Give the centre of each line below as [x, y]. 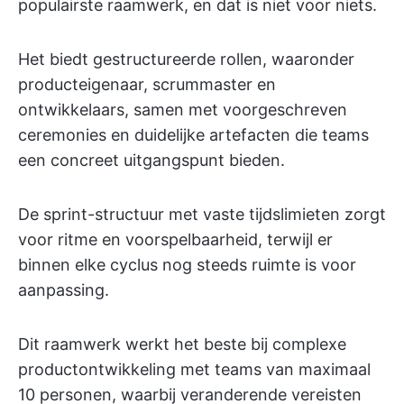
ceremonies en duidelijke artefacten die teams [193, 134]
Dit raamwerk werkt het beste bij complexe [182, 344]
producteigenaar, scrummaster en [147, 84]
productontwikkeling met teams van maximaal [194, 369]
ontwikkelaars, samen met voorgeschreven [183, 109]
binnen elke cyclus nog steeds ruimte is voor [187, 264]
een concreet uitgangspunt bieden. [151, 160]
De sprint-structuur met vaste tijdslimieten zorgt [202, 214]
